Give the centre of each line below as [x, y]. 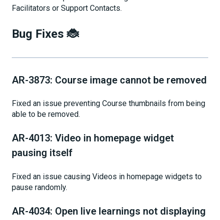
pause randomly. [41, 187]
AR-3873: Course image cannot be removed [109, 80]
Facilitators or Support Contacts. [68, 8]
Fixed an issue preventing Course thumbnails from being [109, 104]
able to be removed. [46, 114]
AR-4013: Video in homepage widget [93, 138]
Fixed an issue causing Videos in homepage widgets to [107, 176]
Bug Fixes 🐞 [45, 34]
